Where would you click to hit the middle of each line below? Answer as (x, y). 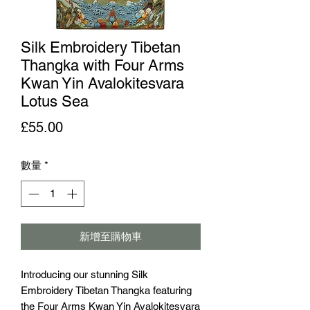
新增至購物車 (111, 237)
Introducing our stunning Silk (84, 275)
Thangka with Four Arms (102, 65)
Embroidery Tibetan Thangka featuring (106, 291)
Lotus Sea (55, 101)
